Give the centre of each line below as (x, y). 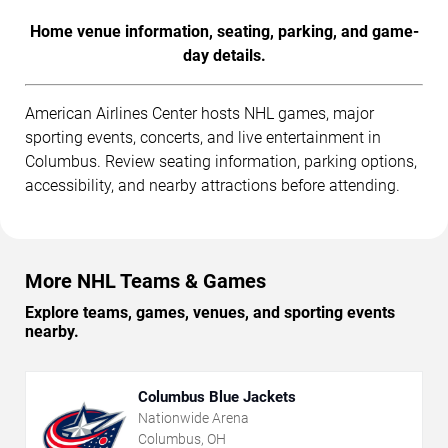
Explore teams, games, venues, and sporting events (210, 312)
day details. (224, 55)
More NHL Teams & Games (145, 280)
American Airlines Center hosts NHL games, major (199, 113)
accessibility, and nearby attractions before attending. (212, 185)
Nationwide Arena (193, 417)
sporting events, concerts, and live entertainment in (203, 137)
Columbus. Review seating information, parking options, (221, 161)
